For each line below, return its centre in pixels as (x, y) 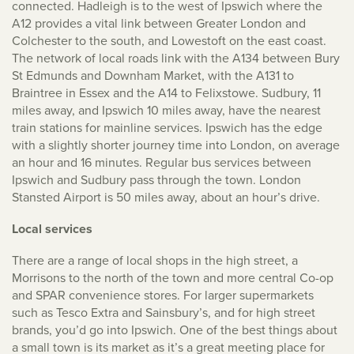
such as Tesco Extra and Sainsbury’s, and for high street (164, 313)
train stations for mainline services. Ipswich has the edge (167, 128)
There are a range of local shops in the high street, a (155, 260)
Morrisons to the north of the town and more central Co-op (173, 278)
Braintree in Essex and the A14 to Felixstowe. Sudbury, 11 (166, 93)
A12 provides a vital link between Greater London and (159, 23)
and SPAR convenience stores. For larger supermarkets (163, 295)
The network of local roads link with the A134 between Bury (176, 58)
